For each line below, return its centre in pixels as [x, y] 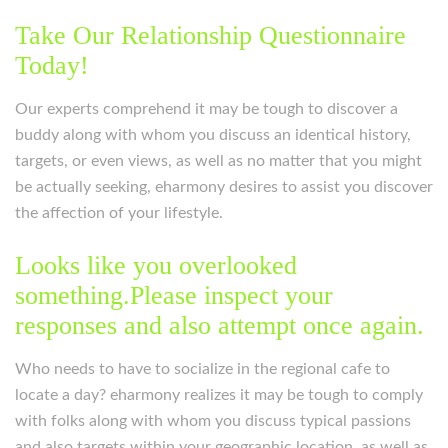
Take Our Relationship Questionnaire [210, 35]
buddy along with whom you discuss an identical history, [213, 135]
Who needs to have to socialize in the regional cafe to [202, 369]
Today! [52, 65]
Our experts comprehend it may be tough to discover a [206, 109]
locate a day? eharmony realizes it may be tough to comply [219, 395]
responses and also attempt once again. [219, 325]
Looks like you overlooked [156, 265]
